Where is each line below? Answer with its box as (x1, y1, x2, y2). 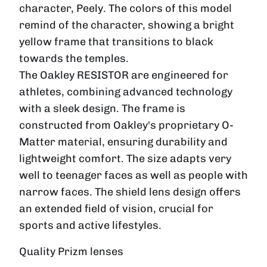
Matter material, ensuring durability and (19, 135, 228, 148)
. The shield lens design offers (89, 185, 241, 198)
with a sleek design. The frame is (19, 101, 185, 115)
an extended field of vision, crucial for (19, 201, 213, 215)
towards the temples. (19, 51, 129, 65)
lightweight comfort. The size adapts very (19, 151, 231, 165)
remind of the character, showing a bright (19, 18, 234, 32)
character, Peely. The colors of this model (19, 1, 232, 15)
